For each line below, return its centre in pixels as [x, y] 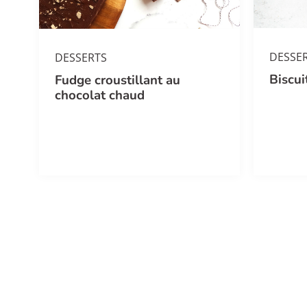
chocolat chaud [100, 95]
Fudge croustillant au [118, 80]
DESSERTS [81, 57]
